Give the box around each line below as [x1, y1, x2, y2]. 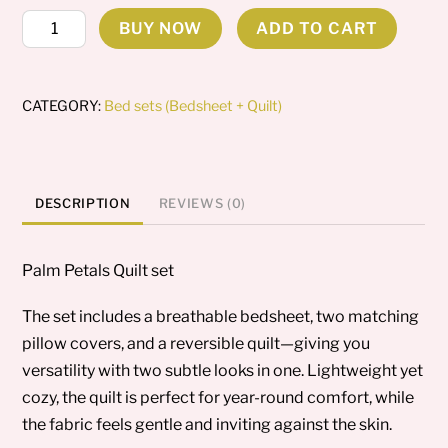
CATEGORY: [22, 97, 105, 116]
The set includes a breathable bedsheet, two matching [22, 306, 420, 326]
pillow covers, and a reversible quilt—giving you [22, 333, 371, 353]
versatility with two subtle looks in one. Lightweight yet [22, 360, 424, 380]
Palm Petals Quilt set [22, 260, 175, 280]
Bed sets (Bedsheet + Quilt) [104, 97, 283, 116]
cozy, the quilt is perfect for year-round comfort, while [22, 387, 415, 407]
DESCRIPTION [35, 195, 131, 211]
